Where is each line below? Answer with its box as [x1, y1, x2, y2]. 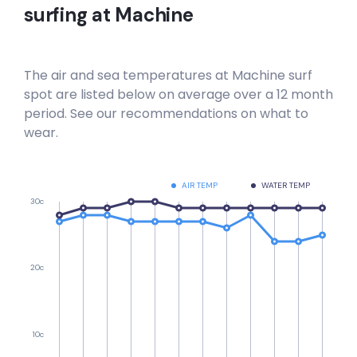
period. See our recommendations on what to [24, 104, 308, 123]
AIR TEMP [182, 180, 218, 191]
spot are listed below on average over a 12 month [24, 85, 333, 104]
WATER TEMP [261, 180, 310, 191]
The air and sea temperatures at [24, 66, 232, 84]
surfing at [24, 2, 116, 27]
